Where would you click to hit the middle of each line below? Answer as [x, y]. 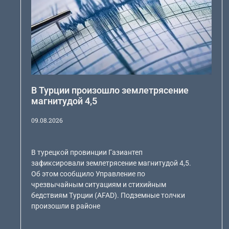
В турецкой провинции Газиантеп [87, 153]
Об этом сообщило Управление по [88, 174]
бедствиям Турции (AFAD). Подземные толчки [108, 196]
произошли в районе [66, 206]
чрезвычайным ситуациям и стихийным [99, 185]
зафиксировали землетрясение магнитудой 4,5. [111, 163]
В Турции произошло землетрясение [110, 90]
